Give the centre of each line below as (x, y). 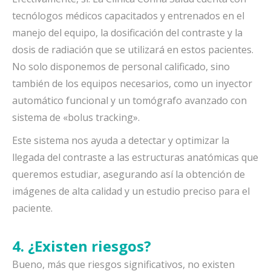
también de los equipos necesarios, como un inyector (132, 83)
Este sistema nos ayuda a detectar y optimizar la (121, 140)
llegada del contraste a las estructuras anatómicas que (135, 157)
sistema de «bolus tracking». (76, 117)
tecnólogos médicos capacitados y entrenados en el (128, 16)
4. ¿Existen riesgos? (82, 246)
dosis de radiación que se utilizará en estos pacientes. (133, 50)
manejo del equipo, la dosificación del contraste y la (127, 33)
